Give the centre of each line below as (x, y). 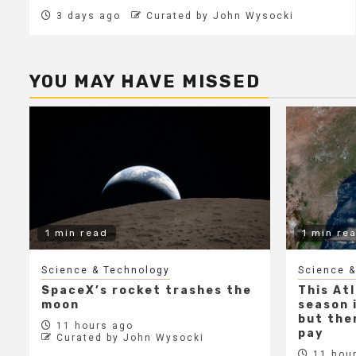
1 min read (77, 232)
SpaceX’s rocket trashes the (147, 290)
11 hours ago (93, 325)
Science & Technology (106, 270)
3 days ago (87, 15)
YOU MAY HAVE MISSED (145, 81)
